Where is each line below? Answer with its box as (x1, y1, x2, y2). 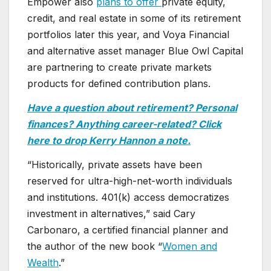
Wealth (27, 256, 59, 269)
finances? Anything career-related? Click (27, 118, 221, 131)
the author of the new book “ (27, 240, 162, 253)
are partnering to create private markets (27, 61, 212, 74)
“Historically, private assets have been (27, 158, 202, 171)
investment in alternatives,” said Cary (27, 207, 195, 220)
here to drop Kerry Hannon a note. (27, 134, 191, 147)
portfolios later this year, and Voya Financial (27, 28, 229, 41)
